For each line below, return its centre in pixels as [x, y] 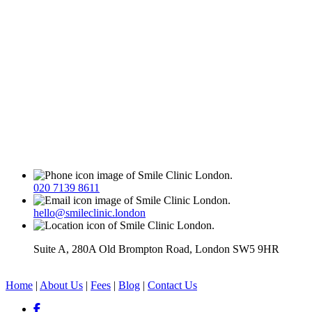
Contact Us [172, 286]
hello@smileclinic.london [89, 213]
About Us [61, 286]
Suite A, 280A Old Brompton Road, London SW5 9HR [156, 249]
